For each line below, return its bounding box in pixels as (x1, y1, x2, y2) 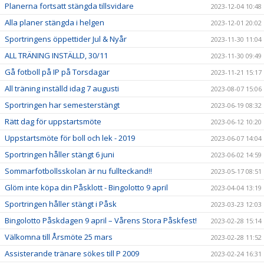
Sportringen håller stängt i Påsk (5, 198, 117, 209)
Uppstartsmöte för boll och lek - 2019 (5, 132, 135, 143)
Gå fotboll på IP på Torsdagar (5, 66, 110, 77)
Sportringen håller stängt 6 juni (5, 148, 114, 160)
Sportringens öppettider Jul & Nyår (5, 33, 127, 44)
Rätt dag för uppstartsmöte (5, 115, 101, 127)
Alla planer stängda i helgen (5, 16, 104, 28)
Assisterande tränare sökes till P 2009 (5, 247, 139, 259)
